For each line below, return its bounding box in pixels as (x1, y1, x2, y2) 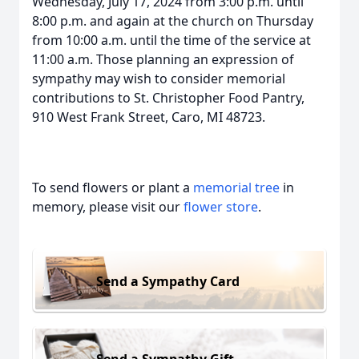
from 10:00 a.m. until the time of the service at (32, 31, 311, 49)
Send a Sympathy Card (96, 272, 240, 290)
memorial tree (193, 179, 280, 196)
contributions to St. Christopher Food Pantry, (32, 89, 305, 107)
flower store (184, 198, 258, 216)
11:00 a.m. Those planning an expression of (32, 50, 294, 68)
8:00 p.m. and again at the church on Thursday (32, 12, 313, 30)
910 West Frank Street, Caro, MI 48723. (32, 108, 265, 126)
